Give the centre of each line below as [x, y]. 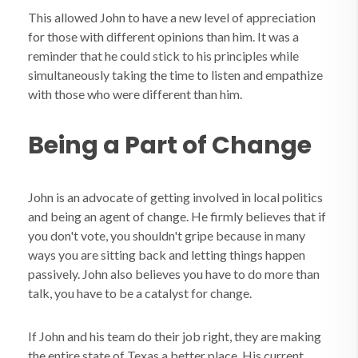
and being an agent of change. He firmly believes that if [177, 216]
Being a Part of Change [170, 145]
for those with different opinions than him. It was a [163, 36]
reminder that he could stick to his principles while [163, 56]
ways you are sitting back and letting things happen [167, 255]
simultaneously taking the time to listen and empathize [175, 75]
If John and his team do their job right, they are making [175, 336]
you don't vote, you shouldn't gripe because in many [167, 235]
